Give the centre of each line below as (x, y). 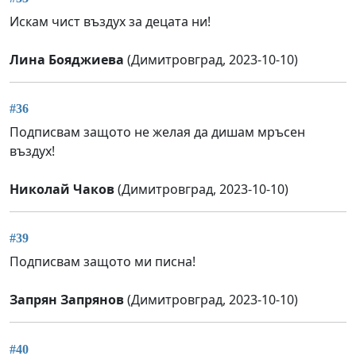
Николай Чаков (62, 189)
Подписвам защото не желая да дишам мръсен (157, 132)
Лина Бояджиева (67, 59)
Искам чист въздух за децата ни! (110, 21)
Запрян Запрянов (67, 300)
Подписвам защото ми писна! (103, 262)
